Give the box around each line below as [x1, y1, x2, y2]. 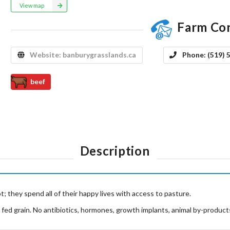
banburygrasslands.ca [63, 50, 137, 60]
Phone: [182, 50, 207, 60]
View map [19, 2, 44, 9]
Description [80, 143, 150, 158]
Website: [30, 50, 63, 60]
